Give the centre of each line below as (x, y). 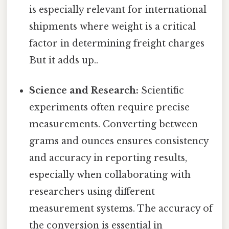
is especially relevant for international (118, 10)
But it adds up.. (64, 61)
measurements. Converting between (114, 124)
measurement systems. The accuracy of (121, 209)
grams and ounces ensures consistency (119, 141)
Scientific (162, 91)
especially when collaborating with (110, 175)
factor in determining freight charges (117, 44)
